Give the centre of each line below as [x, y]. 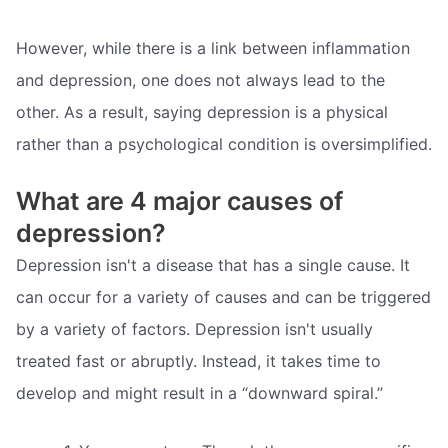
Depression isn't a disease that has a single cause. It [213, 265]
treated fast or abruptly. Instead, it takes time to [198, 361]
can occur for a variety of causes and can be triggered [223, 297]
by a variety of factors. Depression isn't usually [194, 329]
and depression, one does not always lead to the [200, 79]
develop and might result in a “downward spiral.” [199, 393]
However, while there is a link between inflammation [213, 47]
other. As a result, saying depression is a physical [202, 111]
